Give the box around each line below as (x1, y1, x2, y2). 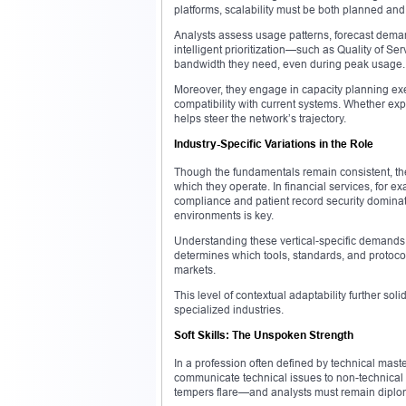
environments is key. (174, 208, 274, 222)
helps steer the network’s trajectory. (174, 111, 346, 125)
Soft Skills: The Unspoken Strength (174, 327, 353, 342)
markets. (174, 262, 216, 276)
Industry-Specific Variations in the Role (174, 136, 373, 150)
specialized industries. (174, 302, 284, 316)
